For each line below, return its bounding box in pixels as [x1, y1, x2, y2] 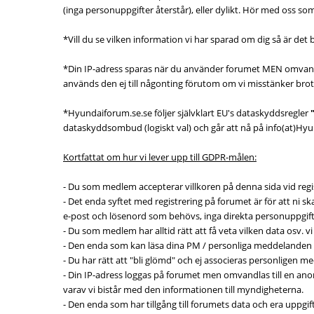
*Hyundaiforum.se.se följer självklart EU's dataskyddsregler [63, 107, 310, 119]
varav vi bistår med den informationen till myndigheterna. [63, 283, 303, 296]
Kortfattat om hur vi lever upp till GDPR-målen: [63, 151, 257, 163]
